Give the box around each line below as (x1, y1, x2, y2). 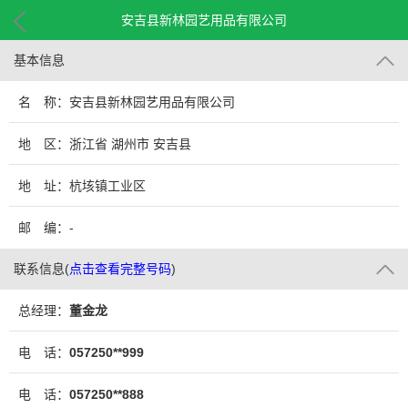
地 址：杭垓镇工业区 (18, 178, 146, 193)
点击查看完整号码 (69, 261, 171, 276)
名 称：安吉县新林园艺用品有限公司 (18, 95, 235, 109)
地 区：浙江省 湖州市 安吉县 (18, 137, 191, 151)
